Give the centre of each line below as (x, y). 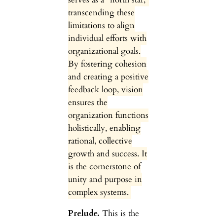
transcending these (101, 13)
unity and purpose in (105, 180)
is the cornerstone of (104, 167)
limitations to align (101, 26)
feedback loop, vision (105, 90)
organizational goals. (104, 51)
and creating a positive (108, 77)
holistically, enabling (104, 128)
